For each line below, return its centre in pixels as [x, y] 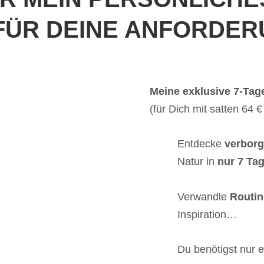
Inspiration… [207, 214]
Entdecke [201, 144]
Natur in [197, 162]
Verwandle [203, 197]
